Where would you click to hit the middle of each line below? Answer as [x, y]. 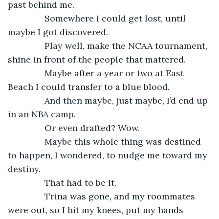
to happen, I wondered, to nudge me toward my [109, 155]
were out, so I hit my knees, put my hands [97, 210]
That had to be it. [67, 182]
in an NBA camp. [42, 114]
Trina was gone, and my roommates [108, 196]
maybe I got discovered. [58, 32]
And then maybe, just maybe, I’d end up [114, 100]
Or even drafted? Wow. [79, 128]
